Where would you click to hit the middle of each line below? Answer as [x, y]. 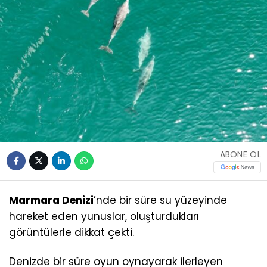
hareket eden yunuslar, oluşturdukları [104, 216]
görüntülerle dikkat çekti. [72, 232]
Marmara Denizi [51, 200]
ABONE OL [240, 154]
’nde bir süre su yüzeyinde [160, 200]
